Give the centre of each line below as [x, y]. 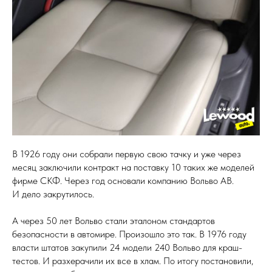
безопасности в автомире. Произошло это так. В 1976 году [129, 234]
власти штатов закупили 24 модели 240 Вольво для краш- [127, 247]
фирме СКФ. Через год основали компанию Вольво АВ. [123, 181]
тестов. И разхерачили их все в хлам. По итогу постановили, [133, 261]
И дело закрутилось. [53, 194]
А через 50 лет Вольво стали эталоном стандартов [114, 221]
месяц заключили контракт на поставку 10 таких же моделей [133, 167]
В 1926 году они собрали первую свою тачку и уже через [127, 154]
